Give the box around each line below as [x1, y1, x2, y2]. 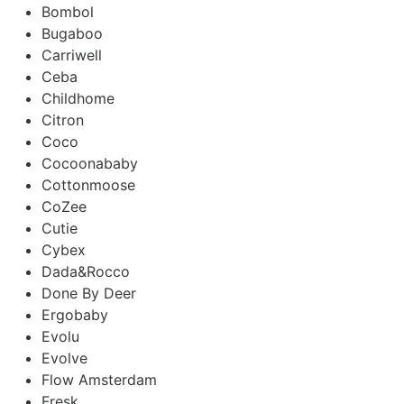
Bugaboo [41, 23, 103, 42]
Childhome [41, 88, 115, 107]
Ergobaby [41, 305, 108, 324]
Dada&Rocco [41, 262, 130, 280]
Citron [41, 110, 84, 129]
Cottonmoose [41, 175, 135, 194]
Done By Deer [41, 283, 136, 302]
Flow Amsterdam [41, 370, 157, 389]
